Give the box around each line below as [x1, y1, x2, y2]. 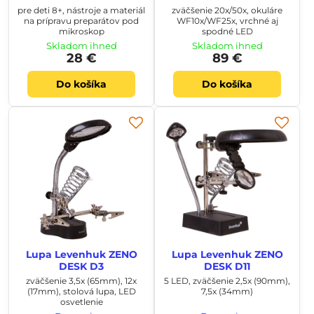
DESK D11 [204, 260, 250, 273]
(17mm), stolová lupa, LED [27, 285, 136, 296]
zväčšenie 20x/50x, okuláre [172, 4, 282, 15]
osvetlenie [60, 296, 103, 307]
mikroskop [58, 25, 104, 36]
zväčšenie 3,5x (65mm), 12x [26, 275, 137, 286]
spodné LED [201, 25, 253, 36]
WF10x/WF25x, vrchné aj [176, 15, 278, 26]
